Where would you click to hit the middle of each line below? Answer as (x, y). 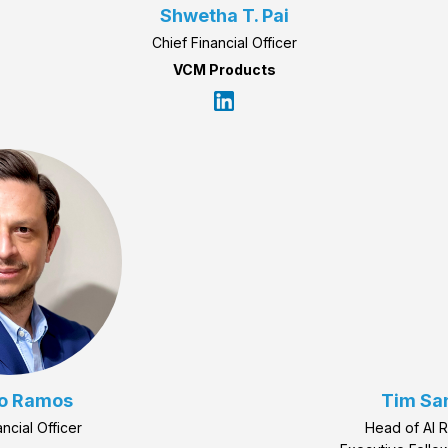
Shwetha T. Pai (224, 16)
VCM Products (224, 70)
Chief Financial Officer (224, 43)
